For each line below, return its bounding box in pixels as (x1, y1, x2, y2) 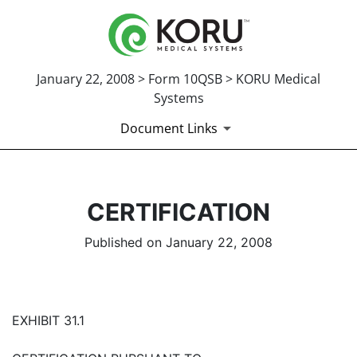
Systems (153, 88, 204, 107)
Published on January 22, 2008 (84, 233, 273, 250)
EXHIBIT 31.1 (12, 312, 84, 328)
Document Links (120, 119, 218, 137)
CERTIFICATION (87, 197, 270, 226)
